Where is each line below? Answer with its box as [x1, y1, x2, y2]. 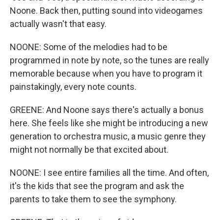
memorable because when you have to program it [10, 68, 202, 79]
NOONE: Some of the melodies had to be [10, 42, 167, 52]
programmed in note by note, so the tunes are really [10, 55, 209, 65]
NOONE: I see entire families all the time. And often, [10, 167, 209, 178]
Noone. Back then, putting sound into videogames [10, 5, 203, 16]
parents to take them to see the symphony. [10, 194, 177, 204]
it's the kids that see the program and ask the [10, 181, 184, 191]
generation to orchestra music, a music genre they [10, 131, 206, 141]
